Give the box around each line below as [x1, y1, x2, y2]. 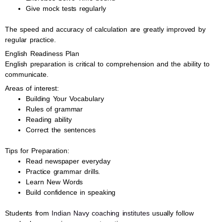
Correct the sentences [26, 126, 96, 134]
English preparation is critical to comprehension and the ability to [5, 60, 210, 68]
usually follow [149, 209, 194, 217]
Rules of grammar [26, 105, 83, 113]
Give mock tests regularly [26, 4, 106, 12]
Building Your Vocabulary [26, 95, 104, 103]
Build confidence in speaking [26, 188, 116, 196]
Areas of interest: [5, 84, 59, 92]
